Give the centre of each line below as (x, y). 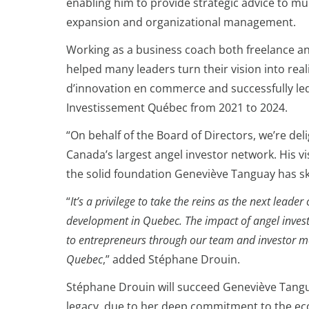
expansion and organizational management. (181, 22)
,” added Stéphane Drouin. (171, 259)
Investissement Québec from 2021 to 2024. (177, 108)
